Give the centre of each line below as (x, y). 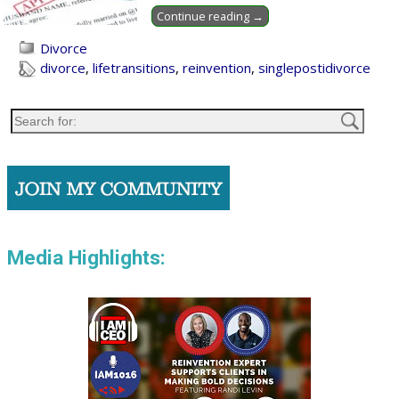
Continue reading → (210, 16)
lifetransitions (134, 68)
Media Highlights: (86, 258)
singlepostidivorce (315, 68)
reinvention (217, 68)
